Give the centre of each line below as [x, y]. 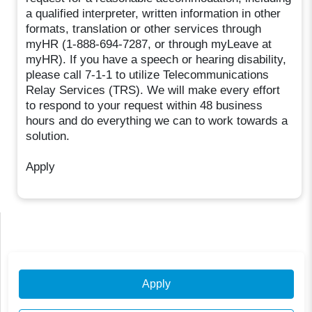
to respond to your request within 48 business [145, 105]
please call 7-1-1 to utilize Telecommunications [148, 75]
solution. [48, 136]
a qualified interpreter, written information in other [154, 13]
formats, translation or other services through [144, 29]
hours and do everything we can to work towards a [157, 120]
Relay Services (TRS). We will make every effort [153, 90]
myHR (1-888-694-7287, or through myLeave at [149, 44]
